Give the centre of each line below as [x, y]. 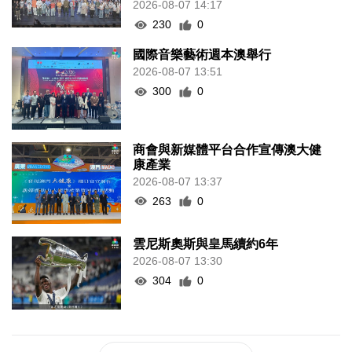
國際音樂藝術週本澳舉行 [202, 40]
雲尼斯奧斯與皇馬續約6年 [206, 229]
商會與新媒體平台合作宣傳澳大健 [227, 134]
